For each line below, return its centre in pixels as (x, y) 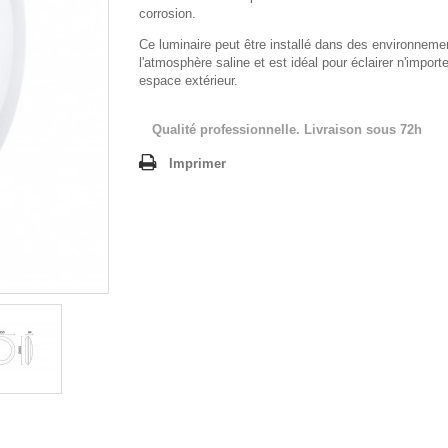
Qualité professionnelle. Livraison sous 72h (287, 129)
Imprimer (197, 163)
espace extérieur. (188, 80)
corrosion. (167, 13)
